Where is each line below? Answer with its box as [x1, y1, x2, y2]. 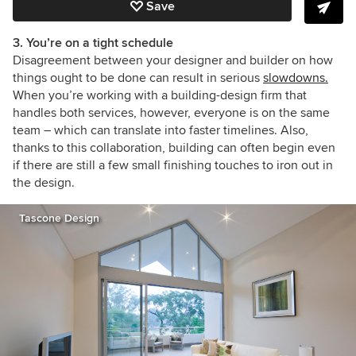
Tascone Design [19, 211, 99, 225]
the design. [13, 174, 75, 191]
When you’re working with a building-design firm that [13, 87, 307, 103]
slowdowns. [263, 69, 328, 86]
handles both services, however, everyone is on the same [13, 104, 330, 121]
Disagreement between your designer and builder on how [13, 52, 333, 68]
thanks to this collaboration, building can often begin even [13, 139, 335, 156]
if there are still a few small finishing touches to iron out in [13, 157, 333, 173]
